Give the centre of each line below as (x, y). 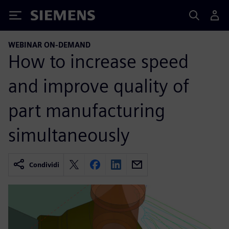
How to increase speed (98, 61)
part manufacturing (87, 110)
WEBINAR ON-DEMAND (49, 45)
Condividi (44, 165)
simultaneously (69, 135)
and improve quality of (99, 86)
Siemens (48, 17)
